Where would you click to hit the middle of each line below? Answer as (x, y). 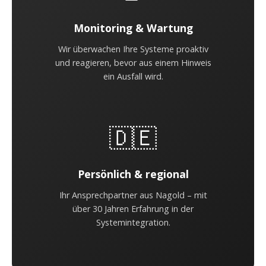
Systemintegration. (133, 222)
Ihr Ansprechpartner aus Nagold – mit (133, 195)
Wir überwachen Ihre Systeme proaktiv (133, 49)
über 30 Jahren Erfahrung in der (133, 209)
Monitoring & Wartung (133, 28)
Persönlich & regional (133, 174)
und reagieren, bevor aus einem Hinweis (133, 63)
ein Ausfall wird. (133, 76)
